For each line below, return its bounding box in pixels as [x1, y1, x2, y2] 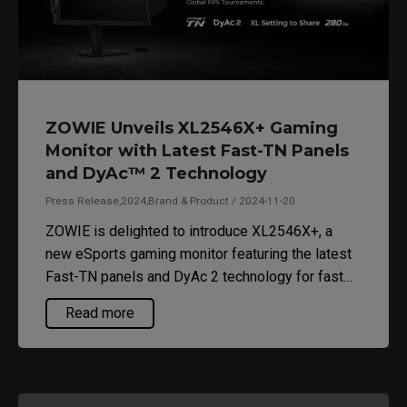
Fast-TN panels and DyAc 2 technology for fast [45, 268, 343, 286]
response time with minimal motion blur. [45, 291, 297, 309]
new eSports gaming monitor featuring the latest [45, 245, 352, 263]
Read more [65, 304, 134, 323]
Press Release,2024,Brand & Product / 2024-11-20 [45, 194, 295, 208]
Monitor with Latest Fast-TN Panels [45, 141, 349, 162]
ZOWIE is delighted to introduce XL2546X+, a [45, 223, 333, 241]
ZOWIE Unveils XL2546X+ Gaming [45, 118, 338, 139]
